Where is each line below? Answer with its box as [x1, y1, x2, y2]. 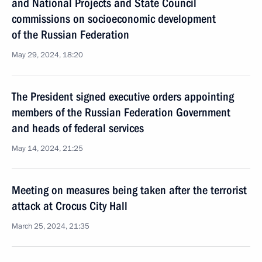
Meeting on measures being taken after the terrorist [12, 183, 247, 197]
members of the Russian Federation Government [12, 105, 230, 119]
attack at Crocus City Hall [12, 199, 127, 213]
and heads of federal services [12, 121, 144, 135]
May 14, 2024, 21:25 [12, 143, 83, 154]
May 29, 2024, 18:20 [12, 50, 83, 60]
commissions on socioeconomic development [12, 12, 216, 26]
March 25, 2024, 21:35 [12, 221, 89, 232]
